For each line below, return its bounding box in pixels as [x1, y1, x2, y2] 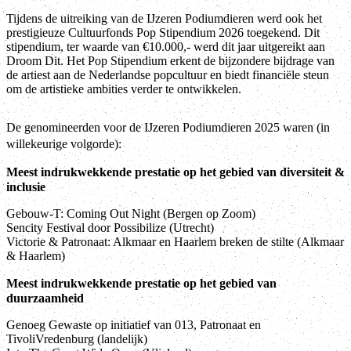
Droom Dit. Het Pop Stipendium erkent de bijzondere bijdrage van [6, 54, 335, 68]
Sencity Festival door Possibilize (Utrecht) [6, 221, 214, 235]
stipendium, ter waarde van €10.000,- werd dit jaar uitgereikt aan [6, 40, 325, 54]
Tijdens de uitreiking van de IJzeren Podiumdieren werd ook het [6, 12, 322, 26]
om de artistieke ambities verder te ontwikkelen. [6, 82, 241, 96]
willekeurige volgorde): [6, 137, 121, 151]
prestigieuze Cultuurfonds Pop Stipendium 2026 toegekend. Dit [6, 26, 320, 40]
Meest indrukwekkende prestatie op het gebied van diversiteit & [6, 165, 345, 179]
